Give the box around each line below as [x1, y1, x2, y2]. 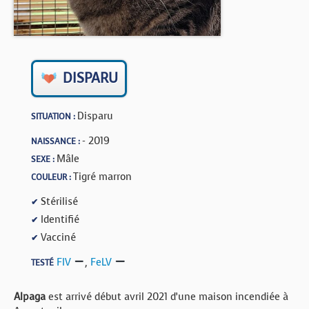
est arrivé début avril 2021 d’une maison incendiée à [46, 290, 288, 303]
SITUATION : [31, 110, 77, 122]
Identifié [38, 212, 79, 226]
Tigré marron [73, 169, 132, 183]
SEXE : [31, 153, 57, 165]
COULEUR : [31, 171, 73, 183]
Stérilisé [38, 194, 78, 208]
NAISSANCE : [31, 135, 82, 147]
